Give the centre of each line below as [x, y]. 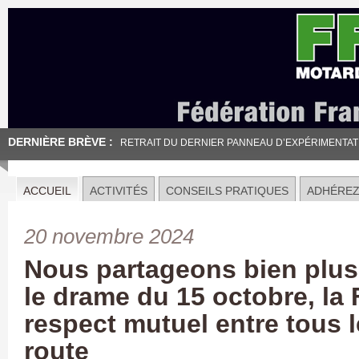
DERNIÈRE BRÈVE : [61, 142]
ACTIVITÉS [119, 191]
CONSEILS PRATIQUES [227, 191]
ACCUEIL [47, 191]
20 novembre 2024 [109, 236]
